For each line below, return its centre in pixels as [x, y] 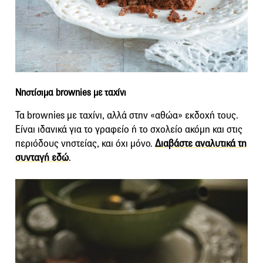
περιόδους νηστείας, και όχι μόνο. [85, 143]
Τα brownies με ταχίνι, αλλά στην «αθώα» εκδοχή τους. [127, 115]
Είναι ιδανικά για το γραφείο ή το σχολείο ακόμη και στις [129, 129]
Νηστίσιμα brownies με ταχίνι [71, 92]
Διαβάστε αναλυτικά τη [201, 143]
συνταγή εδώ [42, 157]
